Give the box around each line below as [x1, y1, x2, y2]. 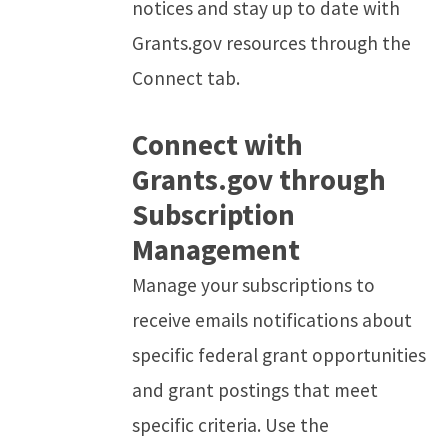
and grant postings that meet [132, 377, 378, 402]
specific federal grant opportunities [132, 342, 426, 367]
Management [132, 231, 300, 268]
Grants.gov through [132, 161, 386, 198]
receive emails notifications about [132, 307, 412, 332]
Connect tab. [132, 65, 240, 90]
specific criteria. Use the [132, 412, 329, 437]
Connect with [132, 126, 303, 163]
